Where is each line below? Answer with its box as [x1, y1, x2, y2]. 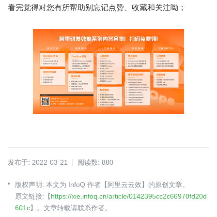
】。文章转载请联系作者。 [30, 204, 111, 212]
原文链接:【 [15, 192, 51, 201]
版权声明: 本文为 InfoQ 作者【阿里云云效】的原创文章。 [15, 181, 189, 189]
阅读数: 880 [77, 158, 113, 167]
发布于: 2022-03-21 [8, 158, 68, 167]
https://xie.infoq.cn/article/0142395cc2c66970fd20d [51, 192, 207, 201]
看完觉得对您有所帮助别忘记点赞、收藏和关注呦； [8, 1, 186, 13]
